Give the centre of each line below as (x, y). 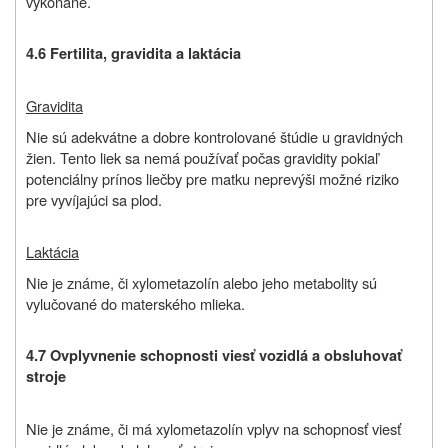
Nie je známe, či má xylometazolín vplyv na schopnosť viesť (213, 429)
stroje (46, 377)
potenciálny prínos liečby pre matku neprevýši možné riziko (212, 179)
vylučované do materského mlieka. (135, 304)
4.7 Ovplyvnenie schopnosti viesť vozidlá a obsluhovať (214, 356)
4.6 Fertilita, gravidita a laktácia (133, 54)
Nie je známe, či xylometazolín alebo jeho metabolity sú (201, 283)
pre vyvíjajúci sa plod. (94, 200)
